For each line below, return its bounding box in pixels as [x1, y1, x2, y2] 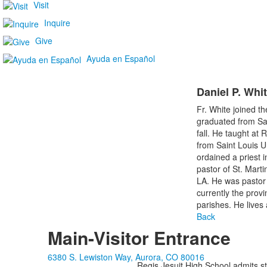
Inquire [44, 17, 70, 29]
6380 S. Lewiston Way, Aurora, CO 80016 [47, 251, 204, 263]
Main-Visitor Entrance [47, 225, 231, 251]
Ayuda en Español [86, 52, 155, 64]
